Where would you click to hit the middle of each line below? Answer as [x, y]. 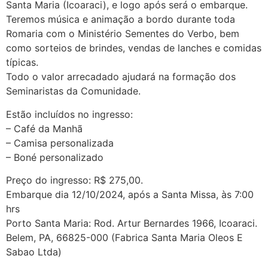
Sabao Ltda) [34, 252]
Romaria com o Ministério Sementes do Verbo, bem [123, 34]
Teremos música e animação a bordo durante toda [121, 19]
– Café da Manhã [44, 128]
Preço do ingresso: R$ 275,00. [74, 180]
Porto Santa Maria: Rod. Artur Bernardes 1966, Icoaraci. [132, 223]
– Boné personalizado [55, 157]
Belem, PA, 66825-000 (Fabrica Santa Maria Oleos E [124, 238]
